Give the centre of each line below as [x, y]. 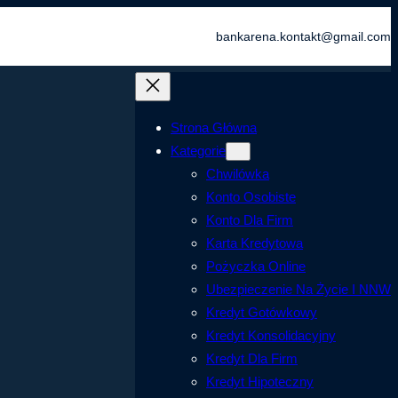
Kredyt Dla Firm [252, 359]
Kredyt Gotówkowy [262, 313]
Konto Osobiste [251, 197]
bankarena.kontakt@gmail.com [303, 37]
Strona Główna [214, 128]
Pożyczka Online [256, 267]
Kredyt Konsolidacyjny [271, 336]
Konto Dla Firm [250, 220]
